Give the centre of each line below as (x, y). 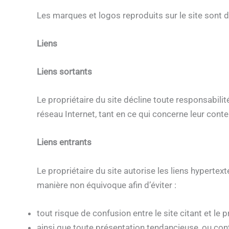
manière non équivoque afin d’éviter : (107, 185)
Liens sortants (64, 71)
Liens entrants (64, 142)
